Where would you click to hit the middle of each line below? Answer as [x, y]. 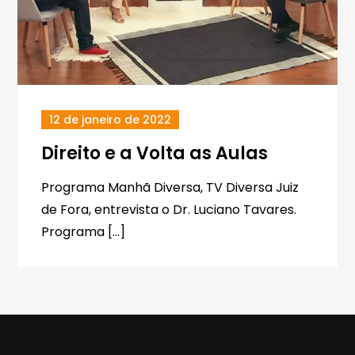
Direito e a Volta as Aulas [155, 153]
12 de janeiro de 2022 [111, 120]
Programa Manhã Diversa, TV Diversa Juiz [170, 187]
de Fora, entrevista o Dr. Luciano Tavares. [172, 210]
